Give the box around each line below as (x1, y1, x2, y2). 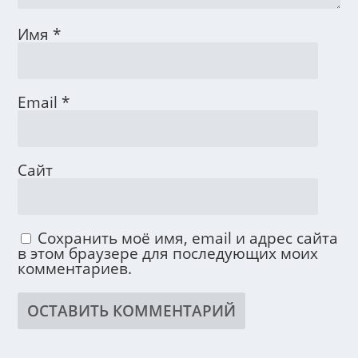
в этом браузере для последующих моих (18, 243, 319, 264)
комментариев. (18, 258, 133, 279)
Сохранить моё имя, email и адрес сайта (38, 228, 339, 249)
